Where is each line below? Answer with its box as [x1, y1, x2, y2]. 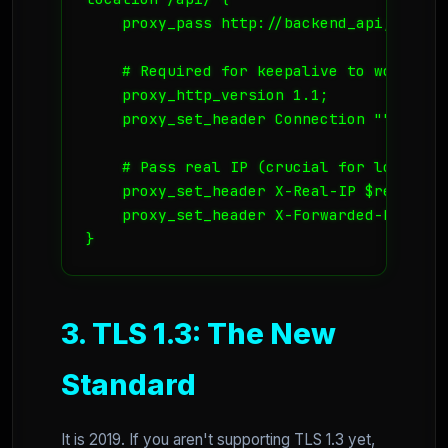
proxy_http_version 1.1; [86, 85, 329, 105]
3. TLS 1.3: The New [61, 316, 336, 352]
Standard [61, 367, 196, 403]
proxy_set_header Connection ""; [86, 109, 401, 129]
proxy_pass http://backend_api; [86, 13, 392, 33]
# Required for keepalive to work [86, 61, 410, 81]
